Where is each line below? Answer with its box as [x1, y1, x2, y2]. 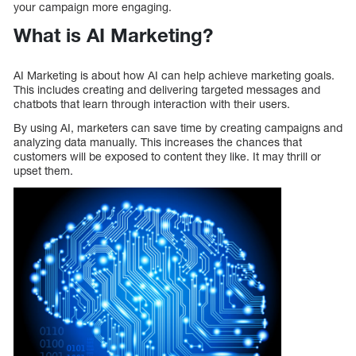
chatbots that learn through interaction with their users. [14, 97, 290, 111]
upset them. [14, 164, 73, 178]
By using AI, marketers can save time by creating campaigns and [14, 121, 342, 135]
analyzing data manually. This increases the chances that [14, 135, 302, 149]
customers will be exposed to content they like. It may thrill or [14, 149, 321, 164]
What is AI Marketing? [14, 23, 213, 46]
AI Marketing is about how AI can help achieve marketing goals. [14, 68, 335, 83]
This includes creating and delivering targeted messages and [14, 83, 320, 97]
